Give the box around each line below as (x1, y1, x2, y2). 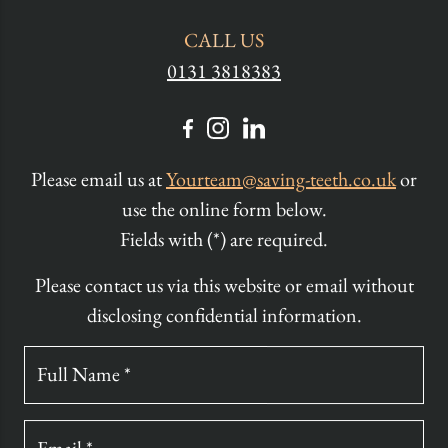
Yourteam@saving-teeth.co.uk (166, 166, 396, 193)
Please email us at (31, 166, 166, 193)
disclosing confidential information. (86, 302, 362, 329)
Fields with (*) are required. (120, 226, 328, 253)
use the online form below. (121, 196, 327, 223)
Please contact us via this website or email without (34, 272, 414, 299)
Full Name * (37, 361, 131, 388)
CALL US (184, 27, 264, 54)
